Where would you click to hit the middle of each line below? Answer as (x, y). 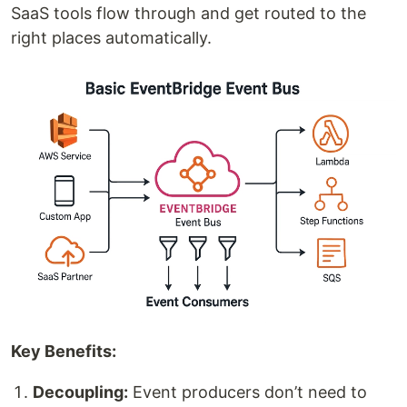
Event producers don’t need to (248, 392)
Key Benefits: (64, 352)
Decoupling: (80, 392)
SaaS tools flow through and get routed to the (189, 13)
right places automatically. (111, 38)
